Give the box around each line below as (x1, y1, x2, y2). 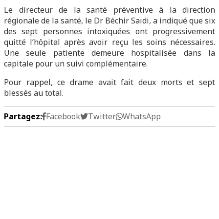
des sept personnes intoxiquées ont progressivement (4, 26, 215, 37)
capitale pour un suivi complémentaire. (4, 58, 148, 69)
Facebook (46, 111, 80, 122)
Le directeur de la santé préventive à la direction (4, 4, 215, 15)
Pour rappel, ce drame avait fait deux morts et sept (4, 77, 215, 88)
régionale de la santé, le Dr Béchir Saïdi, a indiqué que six (4, 15, 215, 26)
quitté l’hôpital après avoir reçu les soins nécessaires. (4, 37, 215, 47)
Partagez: (4, 111, 42, 122)
